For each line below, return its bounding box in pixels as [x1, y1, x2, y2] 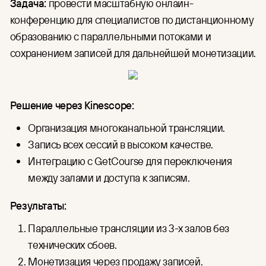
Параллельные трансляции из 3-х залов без [28, 221, 230, 236]
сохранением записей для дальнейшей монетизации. [9, 46, 256, 61]
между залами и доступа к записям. [28, 170, 190, 185]
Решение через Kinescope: [9, 97, 134, 112]
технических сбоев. [28, 237, 119, 252]
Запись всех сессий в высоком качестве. [28, 137, 213, 151]
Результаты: [9, 198, 66, 213]
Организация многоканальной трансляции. [28, 120, 225, 135]
